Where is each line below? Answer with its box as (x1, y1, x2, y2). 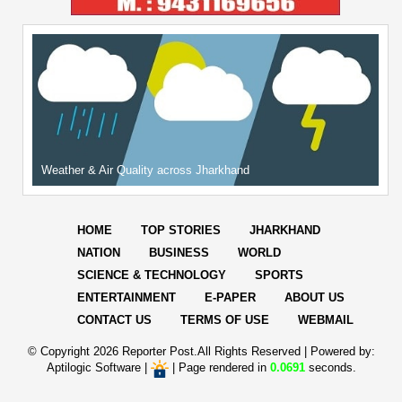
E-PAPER (205, 291, 256, 305)
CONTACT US (77, 313, 152, 328)
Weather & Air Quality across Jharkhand (41, 163, 249, 178)
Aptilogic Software (46, 361, 141, 375)
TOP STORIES (141, 223, 221, 238)
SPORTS (255, 268, 303, 283)
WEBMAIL (298, 313, 354, 328)
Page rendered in (178, 361, 270, 375)
